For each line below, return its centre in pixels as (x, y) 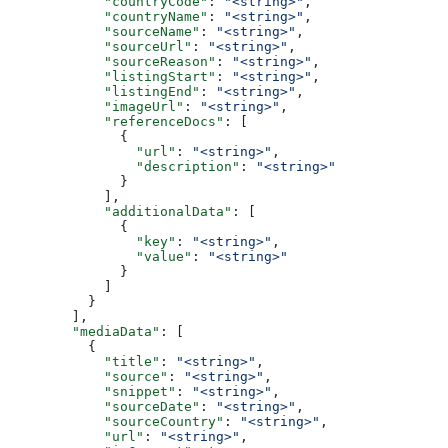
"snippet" (92, 391)
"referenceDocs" (116, 121)
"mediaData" (84, 331)
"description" (124, 166)
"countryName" (108, 16)
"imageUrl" (96, 106)
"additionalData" (120, 211)
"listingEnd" (104, 91)
